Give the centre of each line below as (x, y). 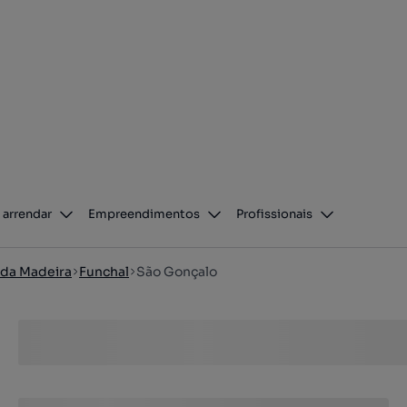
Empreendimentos (144, 214)
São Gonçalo (177, 272)
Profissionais (275, 214)
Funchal (104, 272)
